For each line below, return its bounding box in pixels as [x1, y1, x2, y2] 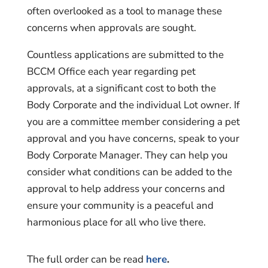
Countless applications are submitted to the [26, 47, 224, 62]
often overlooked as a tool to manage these [26, 4, 222, 18]
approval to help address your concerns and [26, 181, 225, 196]
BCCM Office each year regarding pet [26, 64, 196, 78]
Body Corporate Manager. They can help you [26, 148, 228, 162]
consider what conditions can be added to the [26, 165, 232, 179]
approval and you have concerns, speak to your [26, 131, 239, 145]
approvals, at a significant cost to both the [26, 81, 216, 95]
